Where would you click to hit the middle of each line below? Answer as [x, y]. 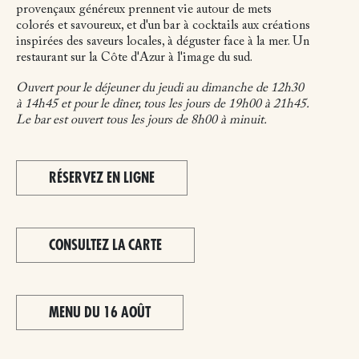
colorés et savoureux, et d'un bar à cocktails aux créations [163, 26]
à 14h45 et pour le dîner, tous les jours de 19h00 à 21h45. [163, 104]
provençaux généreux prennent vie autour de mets [144, 10]
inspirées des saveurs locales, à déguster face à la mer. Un [163, 42]
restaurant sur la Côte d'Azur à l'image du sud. [134, 58]
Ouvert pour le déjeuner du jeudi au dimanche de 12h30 [160, 88]
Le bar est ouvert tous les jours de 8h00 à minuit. [141, 120]
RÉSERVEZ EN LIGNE [102, 178]
